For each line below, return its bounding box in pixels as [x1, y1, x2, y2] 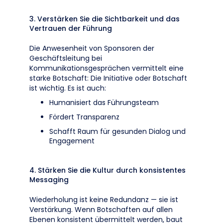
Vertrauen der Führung [29, 23, 112, 33]
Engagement [49, 136, 95, 146]
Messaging [29, 175, 69, 185]
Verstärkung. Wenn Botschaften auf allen [29, 205, 173, 215]
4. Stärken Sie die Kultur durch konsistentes [29, 165, 186, 175]
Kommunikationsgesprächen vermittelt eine [29, 63, 184, 73]
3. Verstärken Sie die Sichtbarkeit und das [29, 14, 180, 24]
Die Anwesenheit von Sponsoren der [29, 43, 154, 53]
